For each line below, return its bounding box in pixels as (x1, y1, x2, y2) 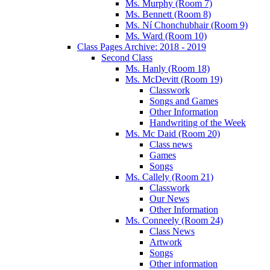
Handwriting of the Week (149, 118, 246, 128)
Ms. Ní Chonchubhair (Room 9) (125, 20, 248, 31)
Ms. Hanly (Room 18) (125, 63, 210, 74)
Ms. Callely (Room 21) (125, 172, 213, 183)
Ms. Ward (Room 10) (125, 31, 207, 42)
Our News (149, 193, 189, 204)
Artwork (149, 237, 182, 248)
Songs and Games (149, 96, 218, 107)
